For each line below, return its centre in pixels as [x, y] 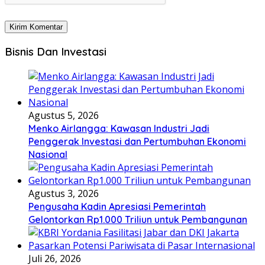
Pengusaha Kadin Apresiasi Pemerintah [117, 206]
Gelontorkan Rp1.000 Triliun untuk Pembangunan [138, 219]
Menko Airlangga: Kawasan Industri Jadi [119, 128]
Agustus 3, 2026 [64, 193]
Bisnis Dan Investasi [56, 51]
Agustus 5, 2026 [64, 115]
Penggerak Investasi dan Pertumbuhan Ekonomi [137, 141]
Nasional [48, 154]
